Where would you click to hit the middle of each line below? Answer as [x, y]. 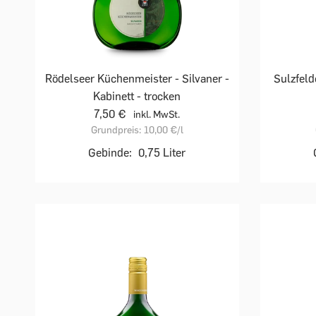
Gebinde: [110, 153]
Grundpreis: [116, 130]
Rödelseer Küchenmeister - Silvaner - [137, 79]
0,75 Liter [162, 153]
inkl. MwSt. [157, 115]
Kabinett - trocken [137, 97]
